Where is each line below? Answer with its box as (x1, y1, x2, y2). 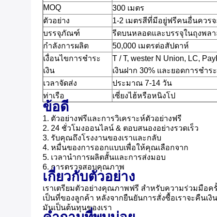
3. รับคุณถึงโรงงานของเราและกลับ (43, 134, 161, 142)
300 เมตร (112, 4, 144, 12)
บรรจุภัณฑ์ (43, 29, 80, 37)
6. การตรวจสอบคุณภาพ (43, 163, 124, 171)
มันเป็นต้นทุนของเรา (43, 203, 112, 212)
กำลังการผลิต (43, 42, 89, 50)
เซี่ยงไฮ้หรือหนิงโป (112, 92, 175, 100)
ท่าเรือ (43, 92, 64, 100)
